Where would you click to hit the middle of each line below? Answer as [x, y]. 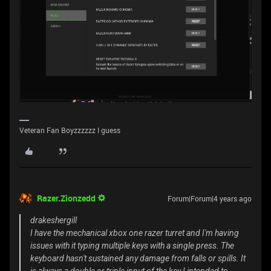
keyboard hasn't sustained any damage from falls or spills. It [138, 259]
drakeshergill [54, 220]
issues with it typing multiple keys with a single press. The [132, 246]
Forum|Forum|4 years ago [210, 199]
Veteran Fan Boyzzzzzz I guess [70, 130]
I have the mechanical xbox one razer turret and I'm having [135, 233]
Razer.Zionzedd [66, 198]
